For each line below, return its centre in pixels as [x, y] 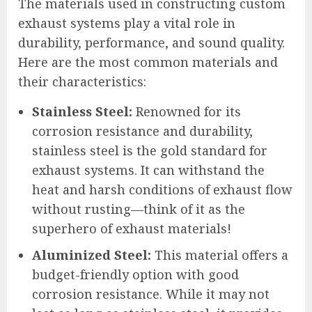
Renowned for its [187, 111]
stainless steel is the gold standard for [150, 150]
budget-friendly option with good [135, 274]
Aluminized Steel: [92, 255]
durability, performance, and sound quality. [151, 42]
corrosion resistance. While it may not [151, 294]
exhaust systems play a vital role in [127, 23]
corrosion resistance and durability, [142, 131]
